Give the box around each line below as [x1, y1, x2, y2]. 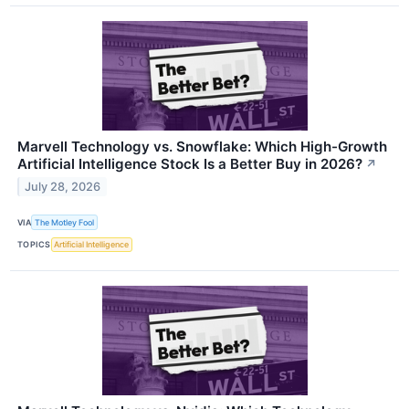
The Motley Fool [35, 216, 95, 227]
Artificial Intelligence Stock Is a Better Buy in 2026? [17, 155, 362, 173]
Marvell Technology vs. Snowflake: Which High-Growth [17, 138, 387, 156]
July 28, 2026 [25, 180, 101, 194]
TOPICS [17, 239, 51, 250]
